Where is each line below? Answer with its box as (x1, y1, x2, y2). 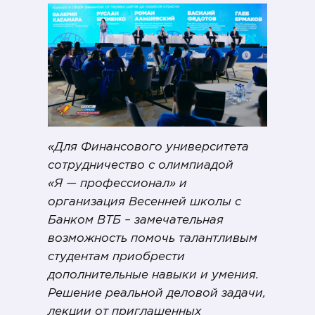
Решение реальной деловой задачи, (48, 288, 266, 300)
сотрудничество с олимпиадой (48, 160, 233, 172)
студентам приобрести (48, 252, 185, 263)
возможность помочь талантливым (48, 233, 257, 245)
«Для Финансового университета (48, 142, 249, 153)
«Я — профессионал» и (48, 179, 187, 190)
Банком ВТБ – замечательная (48, 215, 224, 226)
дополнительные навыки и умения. (48, 270, 259, 281)
